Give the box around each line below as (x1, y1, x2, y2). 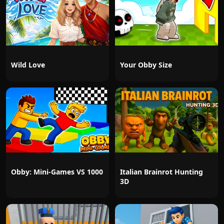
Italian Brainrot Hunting (120, 167, 203, 176)
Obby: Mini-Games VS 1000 (11, 167, 103, 176)
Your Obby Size (120, 60, 172, 69)
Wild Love (11, 60, 45, 69)
